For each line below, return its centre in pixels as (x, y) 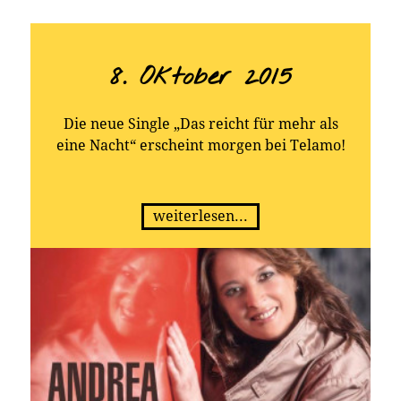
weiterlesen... (200, 217)
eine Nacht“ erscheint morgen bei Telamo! (200, 146)
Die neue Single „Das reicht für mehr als (200, 124)
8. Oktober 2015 (200, 77)
